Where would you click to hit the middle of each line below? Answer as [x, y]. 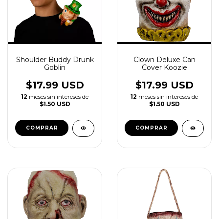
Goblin [55, 67]
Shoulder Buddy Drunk [55, 60]
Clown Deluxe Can [164, 60]
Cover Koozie [164, 67]
